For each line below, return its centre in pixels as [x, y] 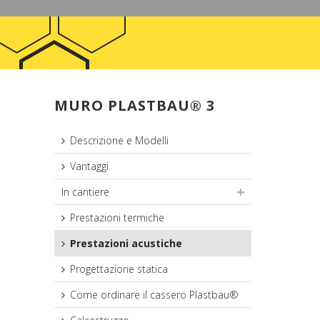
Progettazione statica [119, 269]
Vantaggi [89, 166]
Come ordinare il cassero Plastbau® [154, 295]
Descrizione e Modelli [119, 140]
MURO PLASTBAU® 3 [135, 105]
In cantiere [85, 192]
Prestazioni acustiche [126, 243]
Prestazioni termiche [117, 217]
